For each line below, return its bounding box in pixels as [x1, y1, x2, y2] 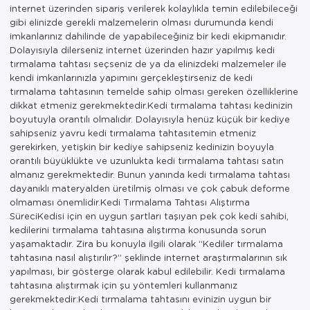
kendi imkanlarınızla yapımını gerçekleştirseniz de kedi [10, 71, 253, 83]
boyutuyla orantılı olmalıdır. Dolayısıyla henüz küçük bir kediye [10, 112, 290, 125]
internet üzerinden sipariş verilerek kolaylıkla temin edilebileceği [10, 1, 298, 14]
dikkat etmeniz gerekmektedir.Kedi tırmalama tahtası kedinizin [10, 98, 293, 111]
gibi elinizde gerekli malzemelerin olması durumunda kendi [10, 15, 273, 28]
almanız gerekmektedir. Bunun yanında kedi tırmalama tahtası [10, 167, 290, 180]
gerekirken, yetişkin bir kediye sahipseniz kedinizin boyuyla [10, 140, 274, 152]
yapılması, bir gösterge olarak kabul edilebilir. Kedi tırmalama [10, 264, 285, 277]
